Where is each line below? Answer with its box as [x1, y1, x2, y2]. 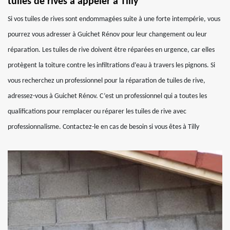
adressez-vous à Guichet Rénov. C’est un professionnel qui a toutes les [8, 92, 207, 100]
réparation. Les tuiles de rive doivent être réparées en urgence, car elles [8, 46, 215, 54]
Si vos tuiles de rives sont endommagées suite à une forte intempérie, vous [8, 15, 220, 23]
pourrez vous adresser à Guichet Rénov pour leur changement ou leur [8, 31, 207, 39]
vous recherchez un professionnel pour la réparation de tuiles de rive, [8, 77, 205, 85]
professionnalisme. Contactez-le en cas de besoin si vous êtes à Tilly [8, 123, 199, 131]
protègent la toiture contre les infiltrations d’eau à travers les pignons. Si [8, 62, 215, 69]
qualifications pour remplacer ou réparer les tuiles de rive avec [8, 108, 186, 116]
